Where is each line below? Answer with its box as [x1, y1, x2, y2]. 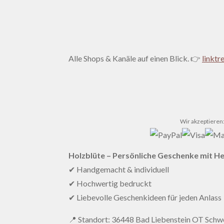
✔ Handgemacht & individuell [68, 164, 169, 174]
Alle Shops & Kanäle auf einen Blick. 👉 [68, 53, 202, 63]
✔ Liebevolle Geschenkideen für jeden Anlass [68, 192, 221, 202]
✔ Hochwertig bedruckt [68, 178, 151, 188]
